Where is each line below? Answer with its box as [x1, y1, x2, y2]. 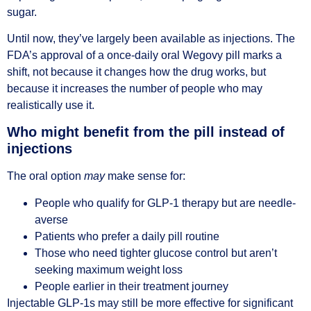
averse [35, 213, 68, 226]
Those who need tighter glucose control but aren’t [35, 246, 277, 259]
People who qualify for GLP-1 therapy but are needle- [35, 196, 296, 209]
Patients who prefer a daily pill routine [35, 230, 219, 242]
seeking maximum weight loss [35, 263, 183, 276]
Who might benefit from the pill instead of [7, 124, 285, 140]
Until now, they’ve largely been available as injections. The [7, 33, 295, 45]
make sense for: [105, 170, 185, 183]
